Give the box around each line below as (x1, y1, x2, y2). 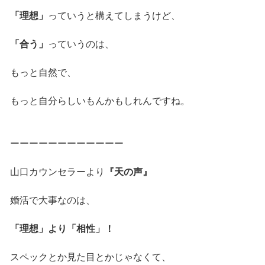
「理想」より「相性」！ (9, 223, 114, 234)
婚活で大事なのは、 (9, 195, 95, 205)
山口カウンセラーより (9, 166, 105, 177)
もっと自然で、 (9, 67, 76, 77)
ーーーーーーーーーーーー (9, 138, 124, 148)
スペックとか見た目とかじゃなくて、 (9, 251, 171, 262)
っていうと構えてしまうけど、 (47, 10, 180, 21)
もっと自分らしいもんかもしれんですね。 (9, 95, 190, 106)
